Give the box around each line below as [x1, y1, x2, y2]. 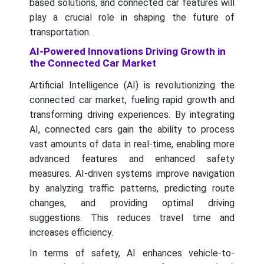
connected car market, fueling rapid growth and [29, 94, 235, 106]
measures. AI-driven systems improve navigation [29, 168, 235, 180]
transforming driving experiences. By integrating [29, 109, 235, 121]
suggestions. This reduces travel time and [29, 212, 235, 224]
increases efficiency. [29, 227, 113, 239]
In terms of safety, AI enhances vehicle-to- [29, 247, 235, 259]
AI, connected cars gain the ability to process [29, 124, 235, 136]
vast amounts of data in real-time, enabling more [29, 138, 235, 150]
